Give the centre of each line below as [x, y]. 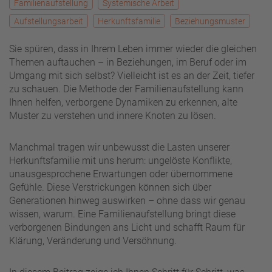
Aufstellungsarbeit [49, 21]
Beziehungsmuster [210, 21]
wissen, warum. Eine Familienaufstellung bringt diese [122, 214]
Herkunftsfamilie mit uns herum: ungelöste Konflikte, [121, 160]
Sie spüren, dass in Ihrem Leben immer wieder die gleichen [133, 49]
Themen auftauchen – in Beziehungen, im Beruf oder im [128, 62]
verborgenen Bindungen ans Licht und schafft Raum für [127, 227]
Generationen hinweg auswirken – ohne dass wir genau [127, 200]
